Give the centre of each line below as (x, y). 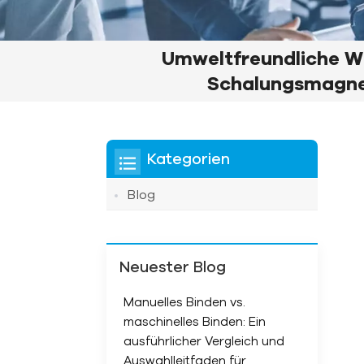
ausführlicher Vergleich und (204, 341)
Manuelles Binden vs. (184, 302)
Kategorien (188, 159)
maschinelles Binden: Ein (194, 322)
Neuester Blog (172, 267)
